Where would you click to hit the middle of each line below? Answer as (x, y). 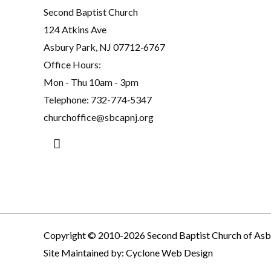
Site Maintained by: (85, 252)
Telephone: (67, 99)
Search (72, 142)
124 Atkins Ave (75, 29)
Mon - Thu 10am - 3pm (91, 82)
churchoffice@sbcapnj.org (99, 117)
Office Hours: (72, 64)
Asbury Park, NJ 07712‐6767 (104, 47)
